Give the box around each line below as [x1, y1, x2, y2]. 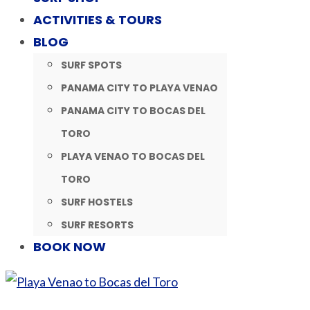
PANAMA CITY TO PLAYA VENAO [61, 81, 218, 95]
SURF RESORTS [61, 218, 134, 232]
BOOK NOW [33, 238, 106, 255]
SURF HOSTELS [61, 195, 133, 209]
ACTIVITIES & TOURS [33, 11, 162, 28]
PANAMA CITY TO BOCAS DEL [61, 104, 206, 118]
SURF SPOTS [61, 58, 122, 72]
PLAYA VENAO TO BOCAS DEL [61, 149, 205, 163]
